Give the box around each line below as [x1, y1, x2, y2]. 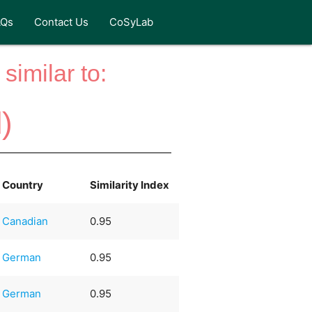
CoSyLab [109, 15, 154, 29]
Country [2, 178, 44, 192]
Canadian [2, 214, 49, 228]
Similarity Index [90, 178, 170, 192]
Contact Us [34, 15, 89, 29]
